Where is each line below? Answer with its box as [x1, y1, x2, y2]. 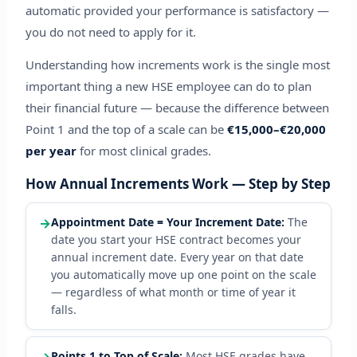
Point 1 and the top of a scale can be [25, 121, 227, 138]
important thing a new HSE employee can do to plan [25, 78, 312, 95]
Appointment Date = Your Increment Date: [50, 214, 284, 230]
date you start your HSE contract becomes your [50, 232, 301, 248]
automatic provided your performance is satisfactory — [25, 2, 329, 19]
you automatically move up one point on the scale [50, 267, 316, 283]
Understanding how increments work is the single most [25, 57, 330, 73]
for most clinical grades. [76, 143, 211, 159]
